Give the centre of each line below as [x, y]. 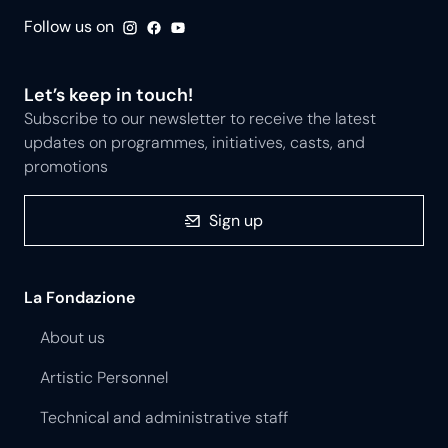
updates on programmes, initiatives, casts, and [194, 142]
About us [72, 337]
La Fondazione [79, 297]
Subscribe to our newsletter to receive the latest [200, 118]
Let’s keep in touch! [108, 94]
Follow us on [69, 27]
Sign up [236, 220]
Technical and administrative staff [164, 417]
